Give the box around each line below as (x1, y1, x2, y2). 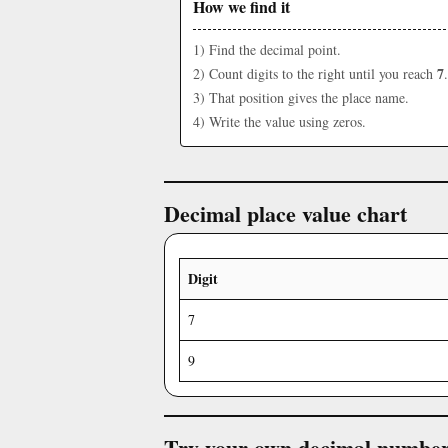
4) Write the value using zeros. (193, 112, 366, 131)
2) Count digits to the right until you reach (193, 64, 437, 83)
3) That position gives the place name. (193, 88, 409, 107)
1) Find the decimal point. (193, 40, 341, 59)
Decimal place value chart (164, 197, 407, 230)
